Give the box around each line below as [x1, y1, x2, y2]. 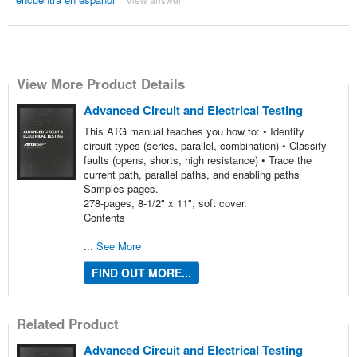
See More [96, 237, 141, 253]
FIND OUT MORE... [91, 264, 191, 280]
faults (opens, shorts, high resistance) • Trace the [83, 151, 312, 167]
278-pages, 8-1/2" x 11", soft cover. [83, 194, 247, 210]
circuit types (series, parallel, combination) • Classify [83, 137, 327, 153]
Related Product [16, 314, 119, 334]
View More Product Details [16, 73, 185, 93]
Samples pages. [83, 180, 159, 196]
